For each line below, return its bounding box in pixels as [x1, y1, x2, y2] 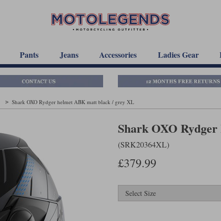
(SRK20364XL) [118, 139, 169, 149]
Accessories [99, 49, 137, 60]
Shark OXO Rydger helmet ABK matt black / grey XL [12, 98, 134, 106]
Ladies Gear [157, 49, 199, 60]
